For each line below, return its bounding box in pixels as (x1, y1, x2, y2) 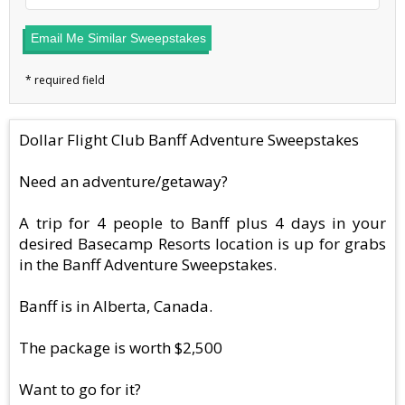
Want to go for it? (19, 379, 141, 400)
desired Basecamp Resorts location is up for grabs (19, 233, 386, 255)
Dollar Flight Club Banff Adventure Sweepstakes (19, 129, 359, 151)
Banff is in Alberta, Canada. (19, 296, 212, 317)
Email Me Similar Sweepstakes (31, 31, 206, 46)
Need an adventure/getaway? (19, 171, 228, 193)
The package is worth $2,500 (19, 337, 222, 359)
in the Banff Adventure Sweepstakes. (19, 254, 277, 276)
